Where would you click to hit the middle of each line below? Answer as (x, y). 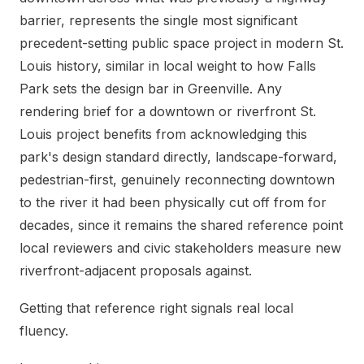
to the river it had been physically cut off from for (173, 202)
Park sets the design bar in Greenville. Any (151, 89)
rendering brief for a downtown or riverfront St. (168, 111)
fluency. (44, 331)
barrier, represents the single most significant (158, 20)
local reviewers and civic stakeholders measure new (180, 248)
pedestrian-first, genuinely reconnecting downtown (177, 180)
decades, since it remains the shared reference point (181, 225)
